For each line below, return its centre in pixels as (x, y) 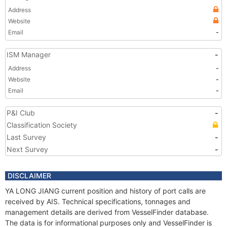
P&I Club (21, 113)
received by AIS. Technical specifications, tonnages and (98, 201)
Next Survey (27, 149)
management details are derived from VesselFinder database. (107, 212)
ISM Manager (29, 54)
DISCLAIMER (29, 176)
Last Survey (26, 137)
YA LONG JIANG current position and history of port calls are (105, 191)
